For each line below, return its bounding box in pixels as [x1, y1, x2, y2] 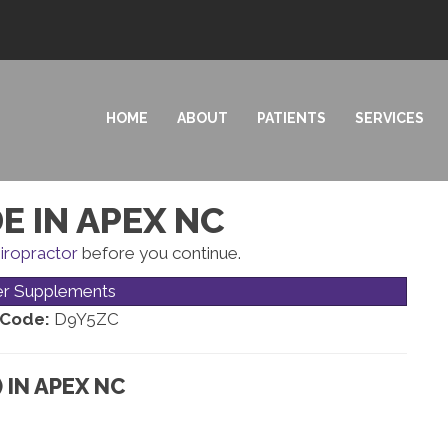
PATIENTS [256, 109, 326, 126]
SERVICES [354, 109, 424, 126]
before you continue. [78, 242, 241, 263]
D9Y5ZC [49, 308, 119, 329]
